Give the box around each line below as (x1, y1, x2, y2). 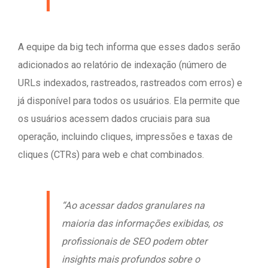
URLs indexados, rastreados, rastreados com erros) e (18, 77, 242, 89)
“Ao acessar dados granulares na (62, 200, 205, 212)
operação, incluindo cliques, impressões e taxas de (18, 131, 233, 143)
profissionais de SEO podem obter (62, 236, 208, 248)
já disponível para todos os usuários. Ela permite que (18, 95, 240, 107)
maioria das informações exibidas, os (62, 218, 223, 230)
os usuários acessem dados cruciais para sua (18, 113, 210, 125)
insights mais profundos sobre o (62, 254, 200, 266)
